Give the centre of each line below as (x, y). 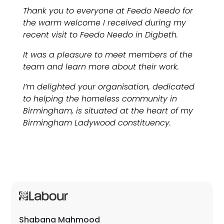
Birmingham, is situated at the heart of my (108, 110)
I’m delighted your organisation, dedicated (109, 86)
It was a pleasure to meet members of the (108, 54)
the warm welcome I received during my (105, 22)
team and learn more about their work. (101, 66)
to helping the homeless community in (100, 98)
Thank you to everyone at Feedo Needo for (108, 10)
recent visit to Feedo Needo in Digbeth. (101, 34)
